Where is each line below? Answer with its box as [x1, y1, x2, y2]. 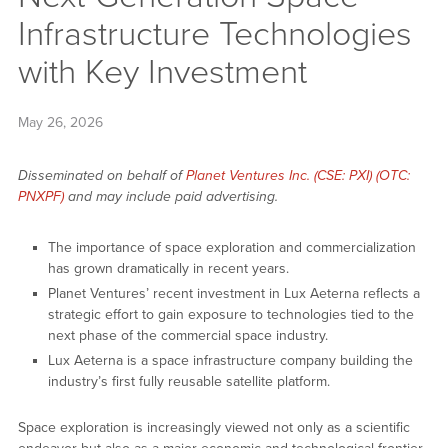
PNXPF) [17, 188, 64, 206]
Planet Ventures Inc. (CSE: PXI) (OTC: [185, 167, 410, 185]
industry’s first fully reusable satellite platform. [47, 373, 330, 391]
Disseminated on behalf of [17, 167, 186, 185]
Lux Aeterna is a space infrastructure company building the [47, 352, 413, 370]
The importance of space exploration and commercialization [47, 239, 416, 257]
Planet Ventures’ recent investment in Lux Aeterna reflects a [47, 285, 420, 303]
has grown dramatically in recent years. [47, 260, 289, 278]
